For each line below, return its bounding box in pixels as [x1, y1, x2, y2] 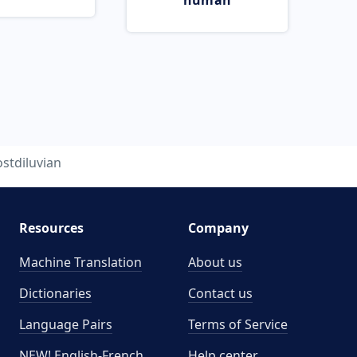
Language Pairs [18, 316, 112, 333]
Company [188, 219, 249, 237]
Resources [18, 219, 84, 237]
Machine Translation [18, 253, 142, 271]
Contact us [188, 284, 253, 302]
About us [188, 253, 242, 271]
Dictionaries [18, 284, 92, 302]
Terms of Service [188, 316, 288, 333]
